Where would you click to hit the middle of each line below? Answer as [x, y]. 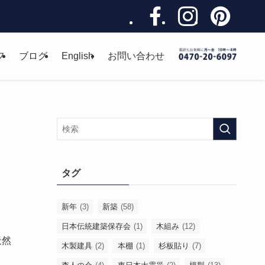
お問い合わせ [136, 56]
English [77, 56]
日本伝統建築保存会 [96, 226]
